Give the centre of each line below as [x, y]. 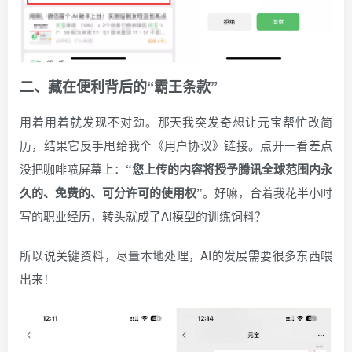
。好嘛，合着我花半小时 [268, 192]
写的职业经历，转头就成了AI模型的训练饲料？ [143, 215]
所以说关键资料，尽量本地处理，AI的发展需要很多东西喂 [176, 255]
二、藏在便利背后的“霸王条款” [119, 86]
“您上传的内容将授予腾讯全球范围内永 [229, 169]
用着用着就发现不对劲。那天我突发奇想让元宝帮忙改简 [176, 121]
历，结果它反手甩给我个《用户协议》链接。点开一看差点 [176, 145]
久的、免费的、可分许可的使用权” [111, 192]
